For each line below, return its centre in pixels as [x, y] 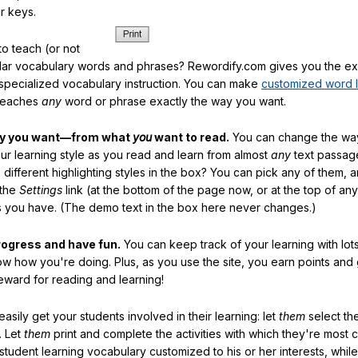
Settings [41, 190]
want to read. [191, 137]
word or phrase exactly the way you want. [174, 101]
